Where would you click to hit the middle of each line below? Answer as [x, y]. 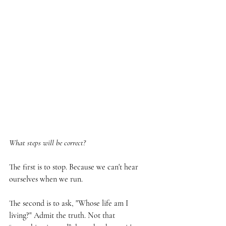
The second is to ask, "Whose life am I [70, 203]
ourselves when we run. [46, 179]
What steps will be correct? [47, 143]
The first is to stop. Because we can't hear [75, 167]
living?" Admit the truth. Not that [63, 215]
